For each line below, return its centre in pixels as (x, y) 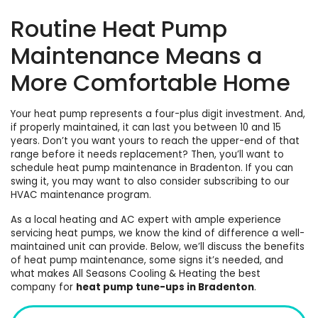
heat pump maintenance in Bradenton (149, 168)
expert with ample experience (208, 220)
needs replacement (135, 155)
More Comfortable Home (150, 83)
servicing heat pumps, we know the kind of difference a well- (158, 234)
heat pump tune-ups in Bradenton (165, 287)
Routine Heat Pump (119, 29)
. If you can (267, 168)
